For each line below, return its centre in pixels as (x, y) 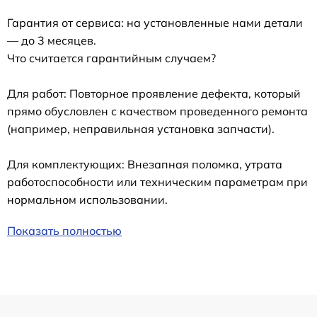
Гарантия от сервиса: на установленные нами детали (155, 23)
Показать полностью (64, 231)
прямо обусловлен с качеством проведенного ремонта (157, 111)
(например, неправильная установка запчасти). (141, 129)
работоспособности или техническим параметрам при (157, 182)
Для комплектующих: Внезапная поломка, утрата (145, 165)
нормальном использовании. (87, 200)
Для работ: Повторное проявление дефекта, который (154, 94)
